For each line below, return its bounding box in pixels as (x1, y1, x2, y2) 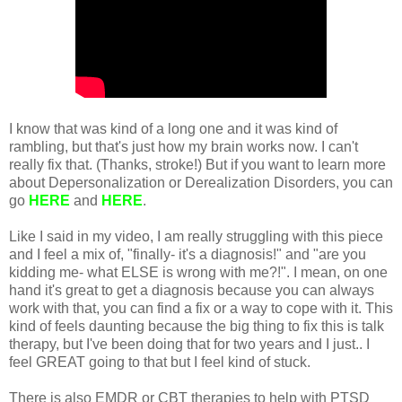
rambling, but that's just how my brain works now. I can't (9, 138, 358, 154)
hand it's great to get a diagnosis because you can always (9, 282, 374, 298)
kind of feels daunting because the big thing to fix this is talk (9, 318, 384, 334)
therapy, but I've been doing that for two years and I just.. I (9, 336, 370, 352)
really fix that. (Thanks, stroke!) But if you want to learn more (9, 156, 386, 172)
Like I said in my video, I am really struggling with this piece (9, 228, 383, 244)
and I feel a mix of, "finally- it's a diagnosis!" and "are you (9, 246, 366, 262)
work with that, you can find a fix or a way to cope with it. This (9, 300, 393, 316)
